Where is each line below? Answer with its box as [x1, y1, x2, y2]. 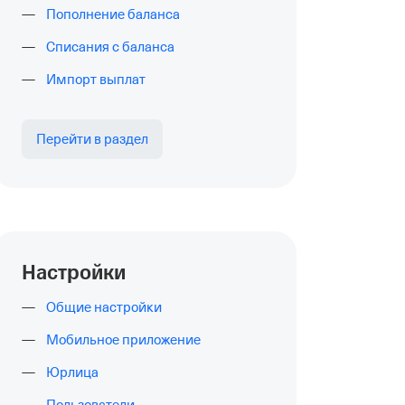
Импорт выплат [46, 72, 146, 87]
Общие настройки [46, 300, 162, 315]
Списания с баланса [46, 40, 174, 54]
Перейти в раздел [36, 132, 148, 146]
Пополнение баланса [46, 7, 180, 22]
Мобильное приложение [46, 333, 201, 347]
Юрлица [46, 365, 99, 380]
